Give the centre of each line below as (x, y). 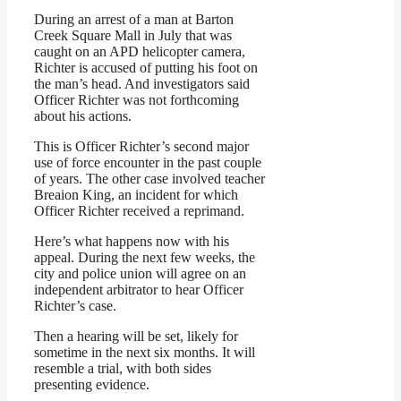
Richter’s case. (75, 306)
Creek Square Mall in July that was (133, 36)
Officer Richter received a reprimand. (139, 211)
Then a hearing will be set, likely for (136, 337)
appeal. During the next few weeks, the (145, 258)
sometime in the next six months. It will (145, 353)
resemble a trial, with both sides (123, 369)
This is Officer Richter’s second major (141, 147)
